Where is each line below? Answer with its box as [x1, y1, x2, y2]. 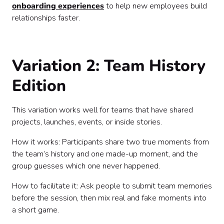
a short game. [12, 204, 59, 215]
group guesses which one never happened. [12, 160, 160, 171]
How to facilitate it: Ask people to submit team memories [12, 180, 212, 191]
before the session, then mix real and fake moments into [12, 192, 206, 203]
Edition [12, 75, 66, 96]
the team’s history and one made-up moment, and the [12, 148, 198, 159]
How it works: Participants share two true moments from [12, 136, 209, 147]
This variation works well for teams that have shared [12, 104, 193, 115]
